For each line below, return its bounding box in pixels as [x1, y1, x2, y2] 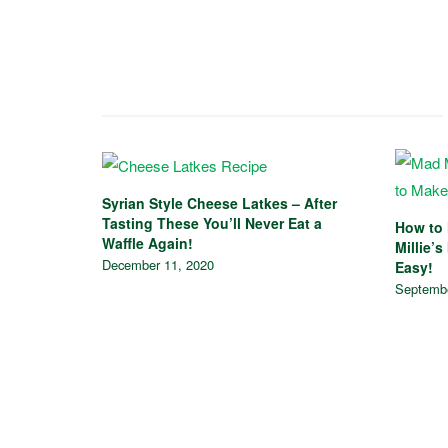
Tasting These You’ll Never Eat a [102, 212, 322, 233]
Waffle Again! [102, 232, 193, 253]
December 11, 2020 [102, 254, 214, 274]
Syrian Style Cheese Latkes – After [102, 192, 337, 213]
